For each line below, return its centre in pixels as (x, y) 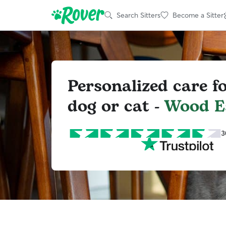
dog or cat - (116, 106)
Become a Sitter (198, 15)
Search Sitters (138, 15)
